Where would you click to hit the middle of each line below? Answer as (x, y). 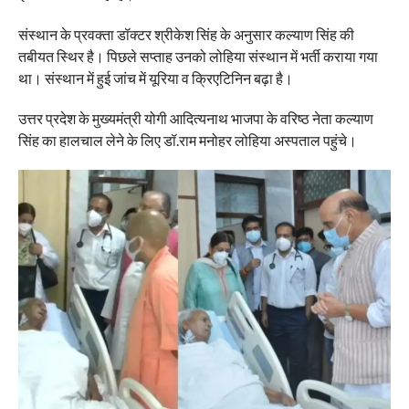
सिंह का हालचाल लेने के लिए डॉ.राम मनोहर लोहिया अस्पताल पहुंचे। (189, 141)
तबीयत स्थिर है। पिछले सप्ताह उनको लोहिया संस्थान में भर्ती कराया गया (198, 57)
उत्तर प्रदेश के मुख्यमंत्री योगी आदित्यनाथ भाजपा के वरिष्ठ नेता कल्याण (195, 119)
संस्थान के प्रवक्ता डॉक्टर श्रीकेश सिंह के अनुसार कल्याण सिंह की (186, 35)
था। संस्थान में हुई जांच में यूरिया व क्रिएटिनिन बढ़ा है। (155, 79)
